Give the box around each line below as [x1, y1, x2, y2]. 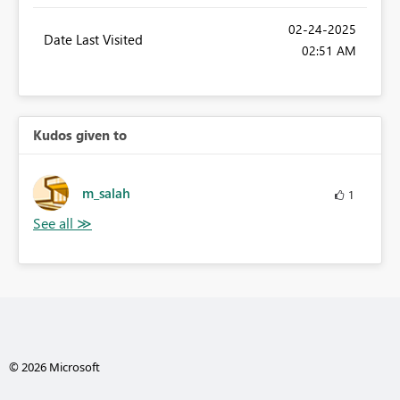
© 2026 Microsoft [8, 359, 100, 376]
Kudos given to [33, 126, 127, 145]
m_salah [82, 184, 130, 203]
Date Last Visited [44, 30, 143, 49]
